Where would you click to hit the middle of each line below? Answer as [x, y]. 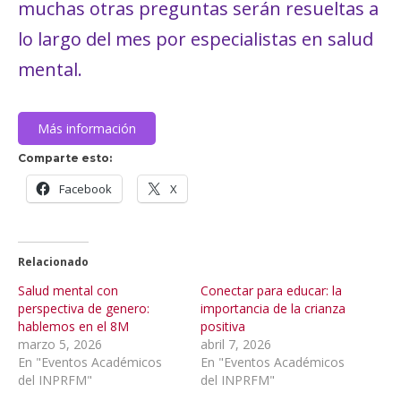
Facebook [85, 188]
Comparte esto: [65, 158]
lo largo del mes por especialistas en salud [196, 38]
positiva [223, 326]
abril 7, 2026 [236, 344]
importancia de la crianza [273, 308]
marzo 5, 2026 [60, 344]
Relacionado [53, 261]
